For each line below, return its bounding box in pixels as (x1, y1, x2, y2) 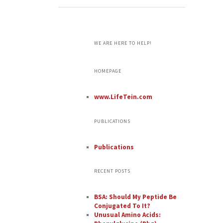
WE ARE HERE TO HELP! (94, 40, 152, 47)
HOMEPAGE (94, 68, 121, 75)
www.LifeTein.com (94, 93, 152, 102)
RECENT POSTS (94, 168, 130, 175)
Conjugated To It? (94, 202, 150, 211)
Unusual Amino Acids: (94, 211, 161, 220)
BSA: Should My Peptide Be (94, 193, 177, 202)
